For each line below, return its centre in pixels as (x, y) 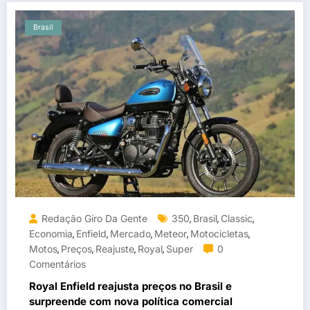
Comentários (57, 264)
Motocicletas (219, 233)
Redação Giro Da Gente (94, 218)
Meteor (171, 233)
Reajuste (115, 248)
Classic (237, 218)
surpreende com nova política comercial (131, 301)
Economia (51, 233)
